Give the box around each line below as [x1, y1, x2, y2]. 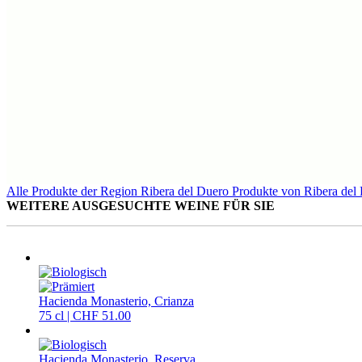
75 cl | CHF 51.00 [39, 309, 131, 323]
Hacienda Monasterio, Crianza [39, 294, 194, 309]
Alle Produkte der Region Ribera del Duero [6, 184, 229, 199]
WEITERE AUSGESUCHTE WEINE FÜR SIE [6, 199, 275, 213]
